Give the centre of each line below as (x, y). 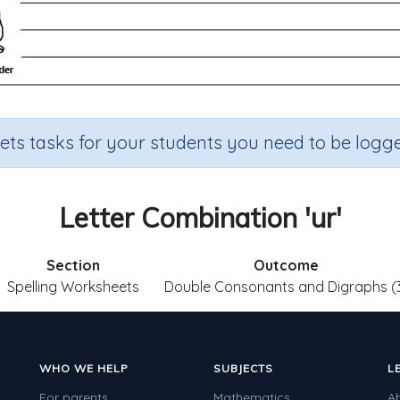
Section (73, 265)
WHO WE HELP (84, 368)
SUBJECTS (243, 368)
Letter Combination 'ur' (200, 218)
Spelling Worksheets (73, 287)
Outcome (286, 265)
